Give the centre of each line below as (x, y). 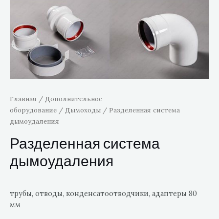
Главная (23, 99)
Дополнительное (74, 99)
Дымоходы (83, 110)
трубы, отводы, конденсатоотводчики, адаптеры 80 (103, 193)
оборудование (33, 110)
